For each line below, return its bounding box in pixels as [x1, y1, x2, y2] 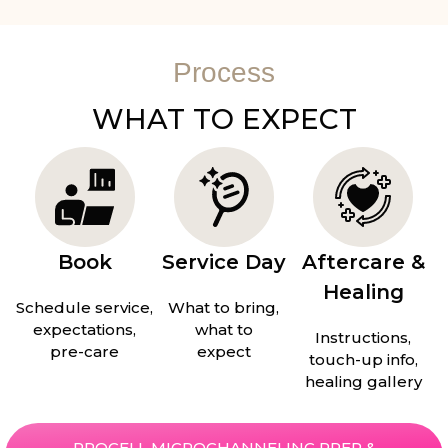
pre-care [50, 342, 120, 362]
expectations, [33, 320, 137, 340]
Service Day [161, 250, 286, 275]
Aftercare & [301, 250, 425, 275]
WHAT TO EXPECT [91, 102, 357, 137]
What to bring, [168, 298, 280, 318]
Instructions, [315, 328, 412, 348]
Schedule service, [16, 298, 154, 318]
